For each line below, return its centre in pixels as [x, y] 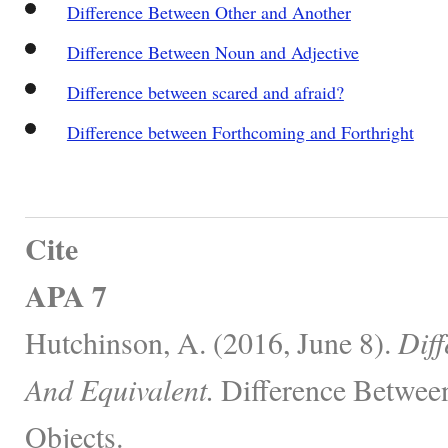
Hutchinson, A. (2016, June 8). [211, 341]
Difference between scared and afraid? [205, 91]
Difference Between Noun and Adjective [212, 51]
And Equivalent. [119, 388]
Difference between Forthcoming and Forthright [240, 131]
